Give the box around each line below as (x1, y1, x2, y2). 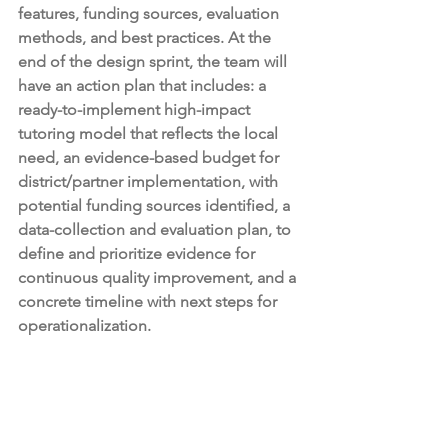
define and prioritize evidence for (18, 244, 259, 263)
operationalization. (18, 316, 155, 335)
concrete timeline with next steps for (18, 292, 281, 311)
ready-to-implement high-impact (18, 100, 254, 119)
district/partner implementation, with (18, 172, 282, 191)
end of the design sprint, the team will (18, 52, 291, 71)
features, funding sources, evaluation (18, 4, 283, 23)
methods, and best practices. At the (18, 28, 275, 47)
